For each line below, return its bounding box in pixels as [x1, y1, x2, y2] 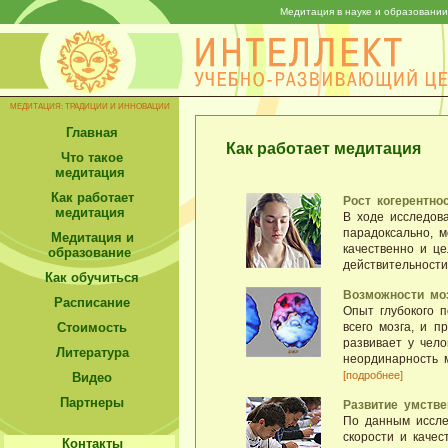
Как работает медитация [225, 139, 421, 157]
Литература [55, 345, 129, 360]
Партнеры [60, 395, 125, 410]
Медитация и [50, 230, 134, 245]
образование [48, 245, 131, 260]
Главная [66, 125, 119, 140]
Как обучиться [45, 270, 140, 285]
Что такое [61, 150, 124, 165]
